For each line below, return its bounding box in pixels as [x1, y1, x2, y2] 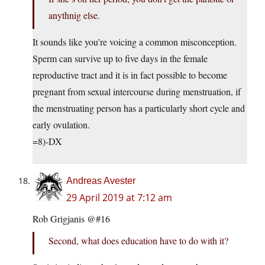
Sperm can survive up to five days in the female [33, 52, 208, 65]
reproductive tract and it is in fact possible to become [33, 69, 227, 82]
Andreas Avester [66, 176, 135, 186]
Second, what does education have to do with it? [49, 234, 228, 247]
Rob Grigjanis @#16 [33, 212, 110, 225]
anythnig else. [49, 9, 100, 22]
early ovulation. [33, 118, 90, 131]
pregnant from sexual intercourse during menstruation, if [33, 85, 241, 98]
